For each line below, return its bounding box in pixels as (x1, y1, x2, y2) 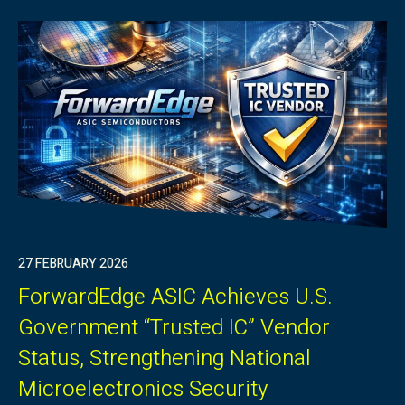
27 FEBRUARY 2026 (18, 254, 128, 274)
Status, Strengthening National (18, 343, 311, 375)
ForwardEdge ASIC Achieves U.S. (18, 281, 333, 314)
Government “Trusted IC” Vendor (18, 312, 330, 344)
